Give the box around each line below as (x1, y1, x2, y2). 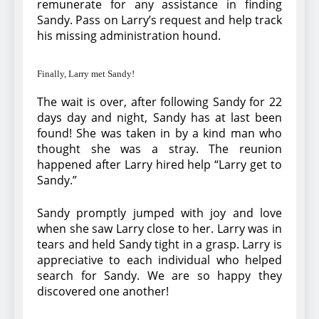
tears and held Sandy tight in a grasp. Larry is (37, 236, 282, 252)
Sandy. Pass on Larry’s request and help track (37, 11, 282, 28)
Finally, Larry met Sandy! (37, 68, 135, 79)
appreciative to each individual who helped (37, 251, 282, 268)
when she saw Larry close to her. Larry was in (37, 220, 282, 236)
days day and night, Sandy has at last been (37, 109, 282, 125)
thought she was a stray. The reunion (37, 140, 282, 157)
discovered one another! (37, 283, 169, 299)
